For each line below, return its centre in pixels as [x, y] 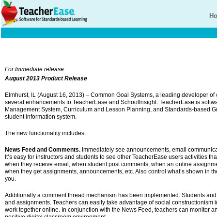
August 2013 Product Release [46, 78]
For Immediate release [34, 69]
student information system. [41, 117]
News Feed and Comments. [43, 150]
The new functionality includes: [45, 133]
